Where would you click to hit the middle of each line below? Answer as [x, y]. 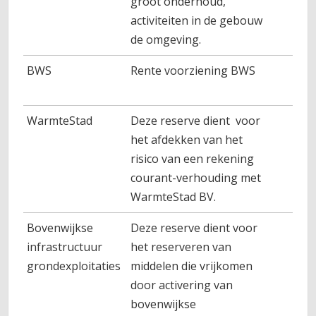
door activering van [182, 285]
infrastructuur [65, 247]
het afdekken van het [187, 140]
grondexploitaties [74, 266]
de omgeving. [166, 39]
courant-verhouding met [196, 178]
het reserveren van [181, 247]
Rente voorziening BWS [193, 71]
